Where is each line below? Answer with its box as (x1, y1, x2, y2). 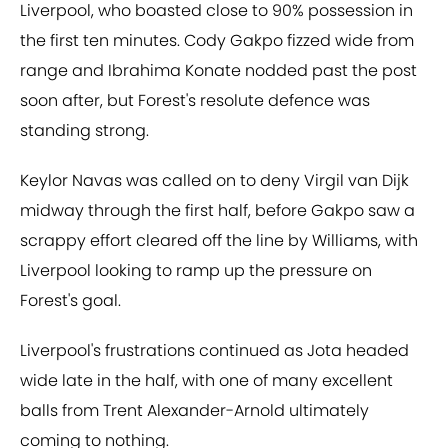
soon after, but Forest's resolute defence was (20, 89, 370, 113)
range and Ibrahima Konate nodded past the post (20, 59, 417, 83)
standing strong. (20, 119, 149, 143)
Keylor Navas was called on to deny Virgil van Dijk (20, 169, 409, 193)
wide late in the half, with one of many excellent (20, 369, 393, 393)
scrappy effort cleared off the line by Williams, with (20, 229, 418, 253)
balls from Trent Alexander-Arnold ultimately (20, 399, 369, 423)
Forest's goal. (20, 289, 121, 313)
